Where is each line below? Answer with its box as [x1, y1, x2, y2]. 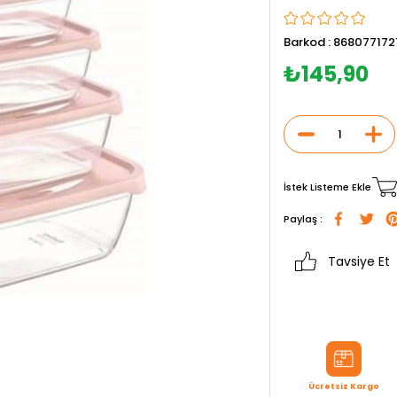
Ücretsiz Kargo [308, 381, 379, 392]
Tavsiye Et [328, 252, 390, 270]
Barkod [284, 34, 325, 51]
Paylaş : [284, 212, 323, 226]
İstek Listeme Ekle [284, 179, 371, 194]
